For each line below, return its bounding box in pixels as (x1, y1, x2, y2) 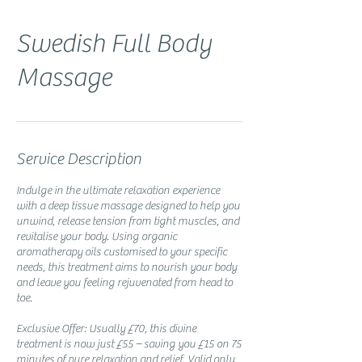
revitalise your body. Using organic (16, 229, 177, 243)
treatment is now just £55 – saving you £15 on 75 (16, 337, 242, 351)
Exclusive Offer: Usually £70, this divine (16, 322, 196, 335)
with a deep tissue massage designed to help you (16, 199, 240, 213)
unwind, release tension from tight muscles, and (16, 214, 239, 228)
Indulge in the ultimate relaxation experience (16, 183, 220, 197)
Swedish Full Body (16, 28, 212, 59)
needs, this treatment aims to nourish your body (16, 260, 237, 274)
